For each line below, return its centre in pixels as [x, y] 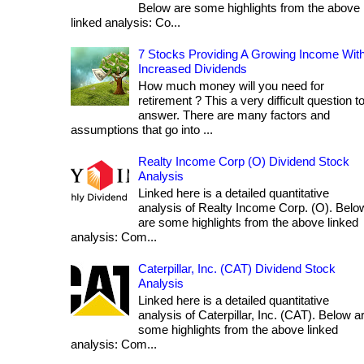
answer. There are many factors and [234, 115]
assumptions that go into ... [142, 130]
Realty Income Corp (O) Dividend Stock [244, 162]
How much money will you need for [231, 86]
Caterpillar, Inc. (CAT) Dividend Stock [237, 269]
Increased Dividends [193, 69]
